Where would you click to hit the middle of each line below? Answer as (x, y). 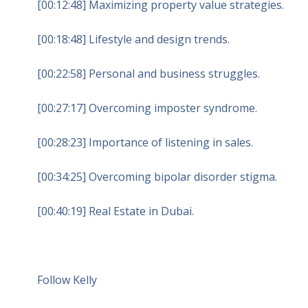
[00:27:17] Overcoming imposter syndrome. (147, 108)
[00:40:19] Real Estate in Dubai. (115, 211)
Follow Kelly (67, 279)
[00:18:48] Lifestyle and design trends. (133, 39)
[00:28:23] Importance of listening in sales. (145, 142)
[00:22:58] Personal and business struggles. (148, 73)
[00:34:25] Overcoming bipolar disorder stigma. (157, 176)
